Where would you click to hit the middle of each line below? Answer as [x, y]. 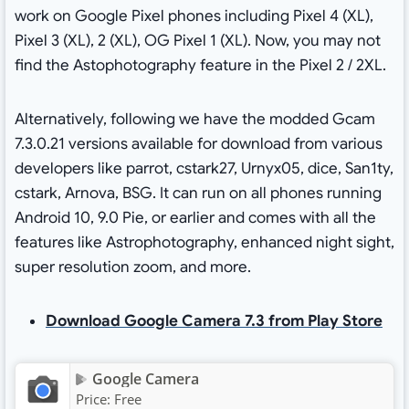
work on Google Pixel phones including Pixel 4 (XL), [194, 16]
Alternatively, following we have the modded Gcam [194, 120]
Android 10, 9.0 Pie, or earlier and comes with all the [195, 218]
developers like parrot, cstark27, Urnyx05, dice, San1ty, [204, 169]
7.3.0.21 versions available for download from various [198, 144]
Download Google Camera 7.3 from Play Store [214, 321]
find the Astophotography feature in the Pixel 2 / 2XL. [200, 66]
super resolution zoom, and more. [132, 267]
